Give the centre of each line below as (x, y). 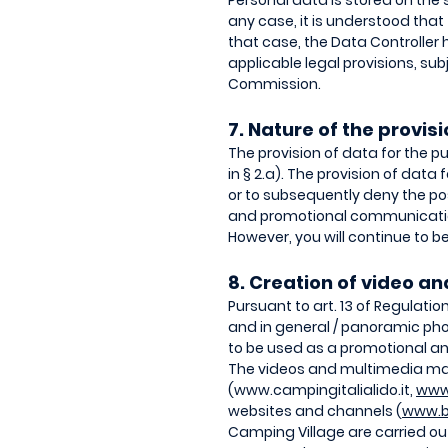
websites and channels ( (315, 411)
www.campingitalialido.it (322, 390)
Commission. (274, 84)
